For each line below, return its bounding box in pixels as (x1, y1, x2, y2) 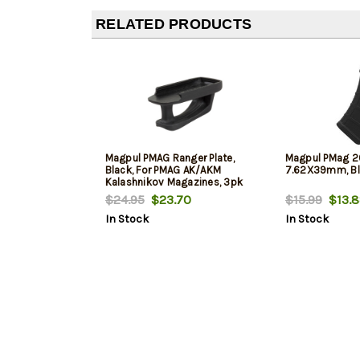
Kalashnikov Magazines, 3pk (104, 176, 243, 189)
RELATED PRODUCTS (96, 16, 252, 33)
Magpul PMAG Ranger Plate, (104, 152, 235, 165)
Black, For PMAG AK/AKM (104, 164, 221, 177)
